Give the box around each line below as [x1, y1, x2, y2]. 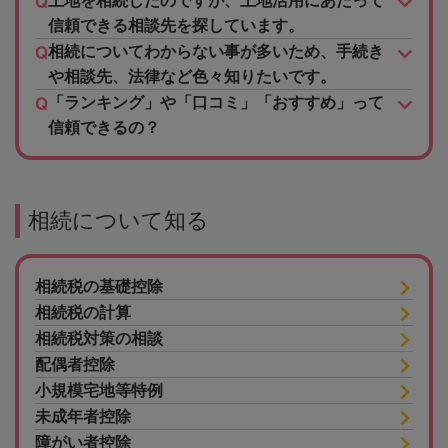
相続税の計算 [35, 304, 131, 322]
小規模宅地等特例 [35, 382, 163, 400]
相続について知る [28, 208, 209, 234]
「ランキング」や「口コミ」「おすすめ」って [48, 94, 384, 112]
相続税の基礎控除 [35, 278, 163, 296]
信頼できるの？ [48, 119, 160, 137]
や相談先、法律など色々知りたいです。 [48, 68, 336, 86]
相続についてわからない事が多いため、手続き [48, 43, 384, 61]
